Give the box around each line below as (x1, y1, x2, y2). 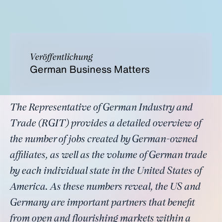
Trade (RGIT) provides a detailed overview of (10, 119, 202, 129)
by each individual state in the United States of (10, 166, 202, 176)
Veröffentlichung (30, 53, 93, 62)
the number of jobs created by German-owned (10, 135, 198, 145)
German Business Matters (30, 62, 150, 76)
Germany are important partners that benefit (10, 198, 195, 208)
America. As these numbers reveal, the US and (10, 182, 201, 192)
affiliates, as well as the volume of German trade (10, 151, 207, 161)
